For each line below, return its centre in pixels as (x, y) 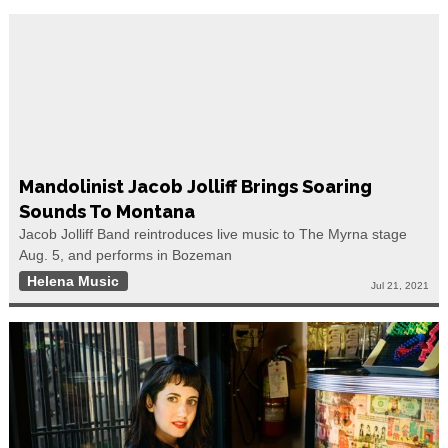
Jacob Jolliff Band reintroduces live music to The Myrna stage (212, 234)
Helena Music (73, 281)
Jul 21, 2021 (400, 286)
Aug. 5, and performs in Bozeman (125, 255)
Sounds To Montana (106, 212)
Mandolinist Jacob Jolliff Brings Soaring (195, 187)
